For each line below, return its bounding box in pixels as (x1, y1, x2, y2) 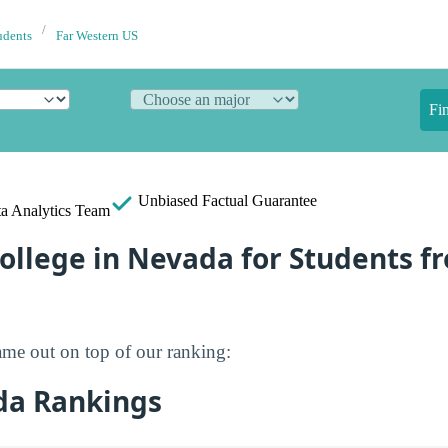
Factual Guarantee (202, 192, 317, 209)
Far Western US (56, 29, 138, 43)
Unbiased (134, 192, 202, 209)
